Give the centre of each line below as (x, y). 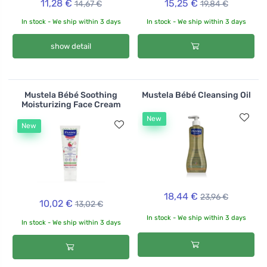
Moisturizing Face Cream (71, 104)
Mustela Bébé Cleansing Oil (196, 95)
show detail (71, 46)
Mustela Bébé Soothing (71, 95)
